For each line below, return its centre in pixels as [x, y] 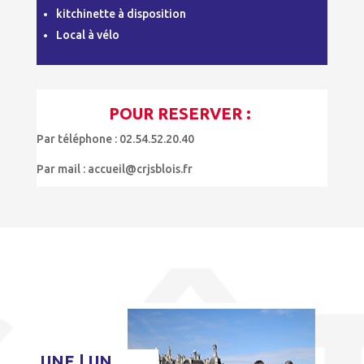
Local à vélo [89, 35]
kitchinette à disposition [121, 13]
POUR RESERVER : [182, 113]
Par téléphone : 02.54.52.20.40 [115, 139]
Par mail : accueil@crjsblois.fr [114, 169]
